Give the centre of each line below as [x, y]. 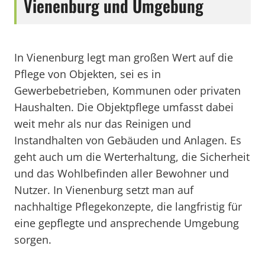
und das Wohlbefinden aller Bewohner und [122, 173]
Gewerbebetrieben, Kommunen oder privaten [127, 91]
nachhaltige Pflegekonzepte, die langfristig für [128, 206]
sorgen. [33, 240]
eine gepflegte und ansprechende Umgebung [127, 223]
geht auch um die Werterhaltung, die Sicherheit [132, 157]
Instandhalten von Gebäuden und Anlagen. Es [128, 140]
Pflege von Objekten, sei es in [88, 74]
